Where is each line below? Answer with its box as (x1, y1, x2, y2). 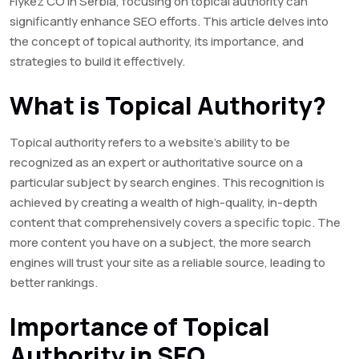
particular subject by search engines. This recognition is (10, 174, 325, 192)
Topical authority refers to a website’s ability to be (10, 134, 290, 151)
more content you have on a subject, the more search (10, 234, 311, 252)
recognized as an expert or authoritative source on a (10, 154, 303, 171)
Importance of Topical (10, 310, 270, 344)
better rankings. (10, 274, 98, 292)
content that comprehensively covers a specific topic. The (10, 214, 341, 232)
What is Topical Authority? (10, 89, 326, 123)
